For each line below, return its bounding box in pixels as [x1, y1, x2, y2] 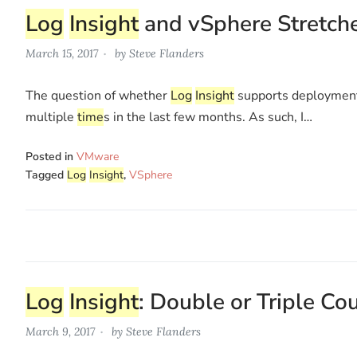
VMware [76, 148, 119, 164]
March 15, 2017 [25, 45, 98, 61]
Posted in [25, 148, 76, 164]
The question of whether [25, 86, 171, 104]
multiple [25, 108, 77, 126]
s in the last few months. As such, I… [104, 108, 312, 126]
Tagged [25, 167, 67, 182]
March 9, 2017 [25, 324, 95, 339]
